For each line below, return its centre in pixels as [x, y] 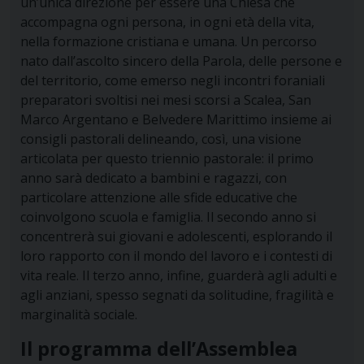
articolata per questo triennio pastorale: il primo [167, 159]
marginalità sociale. [78, 315]
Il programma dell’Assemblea [158, 349]
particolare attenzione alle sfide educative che [158, 198]
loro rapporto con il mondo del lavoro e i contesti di [176, 256]
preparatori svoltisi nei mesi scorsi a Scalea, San [165, 100]
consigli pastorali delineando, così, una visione [160, 139]
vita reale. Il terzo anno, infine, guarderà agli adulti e [178, 276]
